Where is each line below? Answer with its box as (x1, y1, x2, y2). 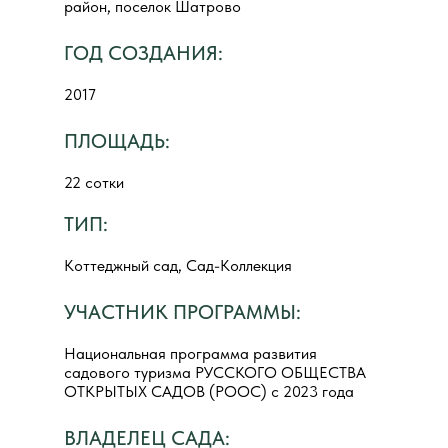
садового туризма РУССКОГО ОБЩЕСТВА (64, 363, 366, 382)
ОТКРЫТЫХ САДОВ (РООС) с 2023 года (64, 382, 354, 401)
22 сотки (64, 173, 124, 192)
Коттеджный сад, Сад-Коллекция (64, 256, 292, 275)
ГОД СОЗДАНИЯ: (64, 41, 223, 65)
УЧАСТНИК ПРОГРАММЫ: (64, 300, 301, 324)
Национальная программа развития (64, 344, 317, 363)
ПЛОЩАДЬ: (64, 129, 170, 153)
